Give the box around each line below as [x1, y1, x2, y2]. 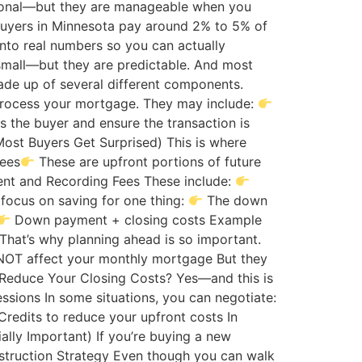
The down [203, 192, 268, 209]
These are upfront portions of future [35, 154, 262, 170]
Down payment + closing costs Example [11, 212, 263, 229]
